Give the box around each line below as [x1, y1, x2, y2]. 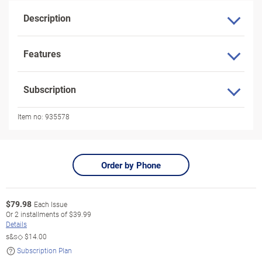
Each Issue [34, 199, 67, 209]
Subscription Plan [17, 246, 72, 255]
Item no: [18, 112, 43, 121]
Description [23, 12, 71, 24]
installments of [19, 209, 69, 219]
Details [6, 219, 27, 229]
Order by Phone [101, 159, 161, 171]
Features [23, 47, 61, 60]
